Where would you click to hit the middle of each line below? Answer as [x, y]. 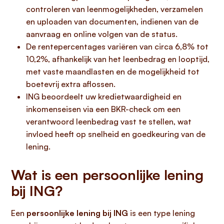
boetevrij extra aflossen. [71, 84]
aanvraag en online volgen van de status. [102, 34]
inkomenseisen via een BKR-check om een [103, 109]
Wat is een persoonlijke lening [107, 175]
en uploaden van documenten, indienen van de [112, 21]
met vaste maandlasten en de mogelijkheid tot [113, 71]
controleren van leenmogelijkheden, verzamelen [114, 9]
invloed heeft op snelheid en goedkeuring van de [116, 134]
